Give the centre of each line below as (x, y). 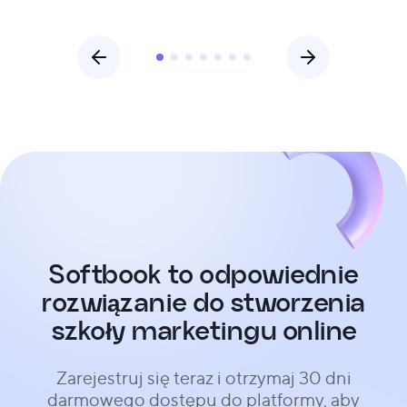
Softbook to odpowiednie (203, 274)
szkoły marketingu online (203, 330)
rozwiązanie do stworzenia (203, 302)
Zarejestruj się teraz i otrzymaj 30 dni (203, 377)
